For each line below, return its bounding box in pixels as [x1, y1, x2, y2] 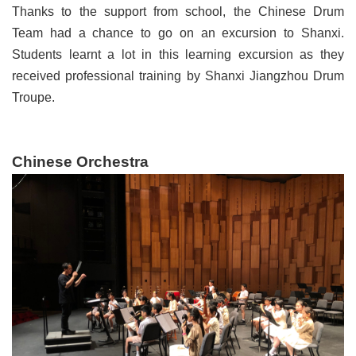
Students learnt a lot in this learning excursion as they [12, 47, 344, 61]
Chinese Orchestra [12, 153, 149, 170]
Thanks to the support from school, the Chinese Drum [12, 4, 344, 18]
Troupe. [12, 90, 55, 104]
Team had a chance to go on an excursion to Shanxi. [12, 25, 344, 40]
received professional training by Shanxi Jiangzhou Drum [12, 68, 344, 83]
